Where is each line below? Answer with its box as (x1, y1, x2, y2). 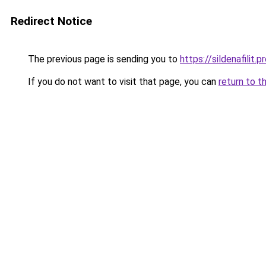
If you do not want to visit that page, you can (26, 76, 218, 87)
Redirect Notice (11, 14, 92, 28)
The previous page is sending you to (26, 53, 180, 65)
